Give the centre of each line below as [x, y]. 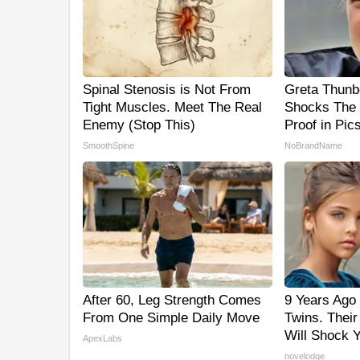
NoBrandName [313, 146]
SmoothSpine [108, 146]
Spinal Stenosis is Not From [167, 90]
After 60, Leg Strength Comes [172, 301]
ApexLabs [102, 339]
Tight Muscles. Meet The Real [172, 108]
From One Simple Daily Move [171, 318]
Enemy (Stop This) [139, 125]
